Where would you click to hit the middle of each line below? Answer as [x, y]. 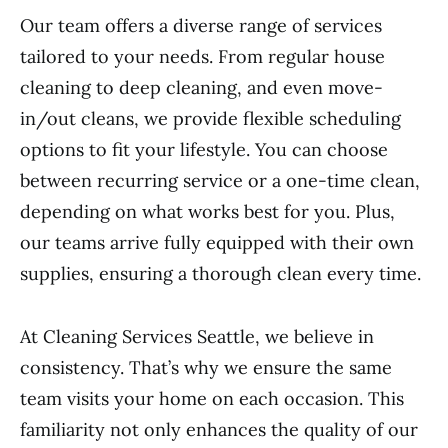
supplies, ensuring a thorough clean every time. [220, 273]
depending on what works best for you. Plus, [207, 211]
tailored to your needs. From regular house [202, 56]
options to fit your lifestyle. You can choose [204, 149]
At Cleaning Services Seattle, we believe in [197, 336]
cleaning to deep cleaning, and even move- [201, 87]
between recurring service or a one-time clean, [220, 180]
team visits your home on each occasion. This [212, 398]
